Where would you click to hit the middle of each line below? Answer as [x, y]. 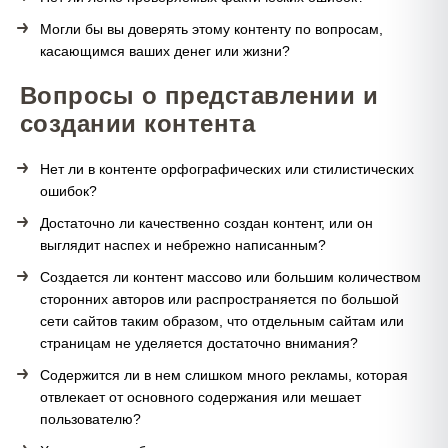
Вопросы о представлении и [199, 95]
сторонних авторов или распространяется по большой [219, 299]
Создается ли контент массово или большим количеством [230, 277]
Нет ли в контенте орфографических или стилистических [227, 169]
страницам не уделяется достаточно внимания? [199, 343]
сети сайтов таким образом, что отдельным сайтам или [222, 321]
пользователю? [90, 419]
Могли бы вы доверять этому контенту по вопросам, [211, 29]
